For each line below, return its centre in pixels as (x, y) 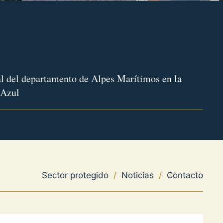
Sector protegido (75, 175)
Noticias (137, 175)
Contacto (185, 175)
